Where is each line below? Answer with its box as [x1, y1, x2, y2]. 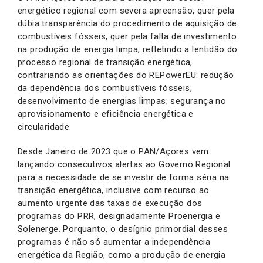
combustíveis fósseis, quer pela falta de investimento [18, 31, 237, 42]
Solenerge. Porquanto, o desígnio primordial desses [18, 223, 228, 234]
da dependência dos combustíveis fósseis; [18, 82, 192, 93]
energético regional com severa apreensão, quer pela [18, 5, 235, 16]
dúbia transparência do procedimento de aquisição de [18, 18, 237, 29]
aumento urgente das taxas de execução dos [18, 197, 203, 208]
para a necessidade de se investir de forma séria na [18, 171, 230, 183]
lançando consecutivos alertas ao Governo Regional [18, 159, 231, 170]
